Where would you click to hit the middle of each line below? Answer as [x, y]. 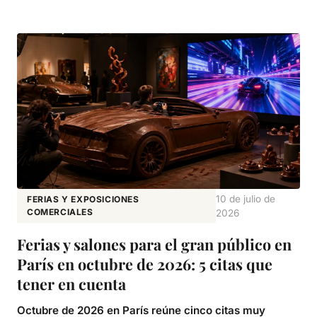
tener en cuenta [71, 284]
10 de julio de [245, 199]
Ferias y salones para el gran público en [154, 244]
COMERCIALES [60, 212]
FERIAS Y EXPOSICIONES [83, 200]
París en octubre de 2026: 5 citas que [145, 264]
